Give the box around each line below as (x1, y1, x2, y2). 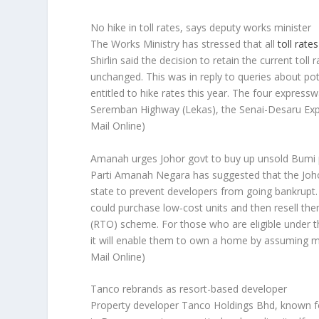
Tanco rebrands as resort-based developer (90, 282, 288, 296)
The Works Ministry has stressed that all (90, 37, 278, 51)
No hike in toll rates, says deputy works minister (90, 21, 312, 35)
